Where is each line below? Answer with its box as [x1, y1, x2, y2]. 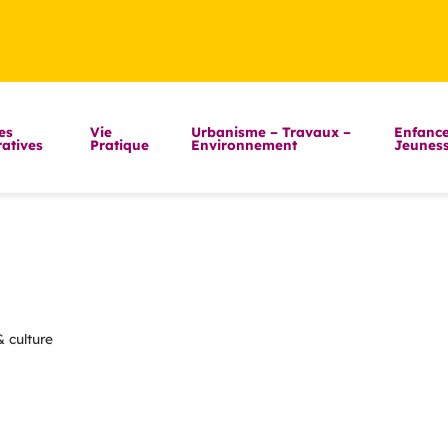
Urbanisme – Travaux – [190, 122, 351, 140]
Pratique [89, 135, 149, 153]
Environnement [190, 135, 297, 153]
